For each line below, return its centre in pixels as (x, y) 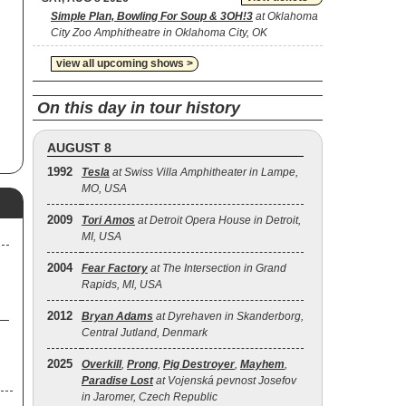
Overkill (101, 364)
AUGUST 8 (79, 148)
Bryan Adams (117, 316)
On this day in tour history (139, 108)
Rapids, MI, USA (122, 285)
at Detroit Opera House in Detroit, (218, 220)
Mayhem (262, 364)
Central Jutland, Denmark (145, 333)
